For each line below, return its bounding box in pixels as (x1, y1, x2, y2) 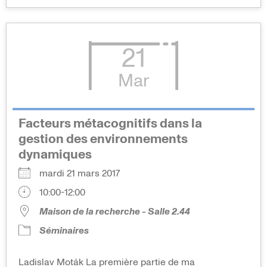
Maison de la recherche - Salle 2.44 (39, 207, 190, 217)
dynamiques (18, 148, 92, 162)
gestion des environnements (18, 133, 188, 147)
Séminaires (39, 226, 89, 236)
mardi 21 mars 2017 (39, 169, 129, 179)
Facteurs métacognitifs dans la (18, 117, 202, 131)
